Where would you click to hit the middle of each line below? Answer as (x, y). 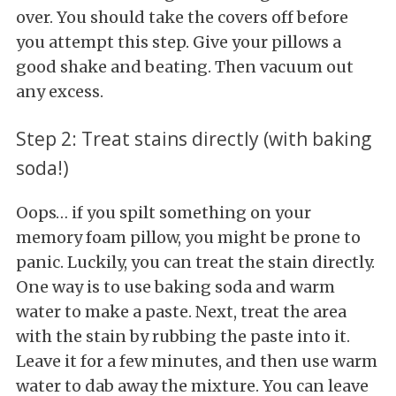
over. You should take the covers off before (182, 18)
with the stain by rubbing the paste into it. (183, 336)
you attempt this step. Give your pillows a (179, 42)
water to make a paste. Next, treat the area (181, 311)
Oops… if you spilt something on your (164, 212)
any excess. (60, 92)
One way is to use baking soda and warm (175, 286)
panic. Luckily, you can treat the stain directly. (195, 262)
